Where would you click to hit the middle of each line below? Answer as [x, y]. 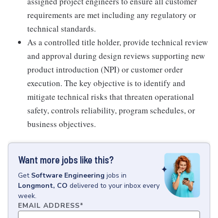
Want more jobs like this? [66, 160]
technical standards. [62, 28]
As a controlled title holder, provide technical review [118, 42]
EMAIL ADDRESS [49, 206]
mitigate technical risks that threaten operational [111, 97]
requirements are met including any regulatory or [112, 15]
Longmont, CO [43, 186]
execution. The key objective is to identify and [106, 83]
